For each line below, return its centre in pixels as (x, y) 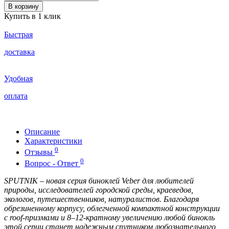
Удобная (18, 78)
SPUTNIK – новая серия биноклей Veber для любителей (99, 181)
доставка (19, 52)
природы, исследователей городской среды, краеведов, (99, 190)
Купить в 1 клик (32, 16)
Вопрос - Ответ (52, 164)
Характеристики (53, 141)
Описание (42, 131)
